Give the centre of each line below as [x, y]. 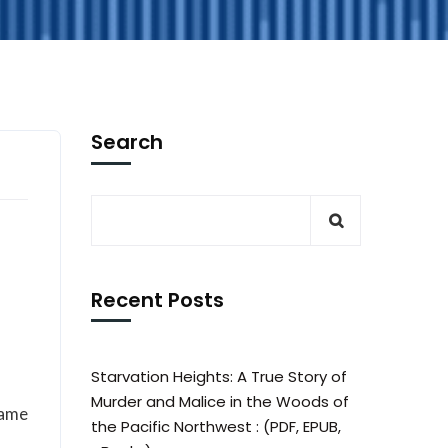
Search [127, 142]
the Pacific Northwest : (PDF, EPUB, [216, 426]
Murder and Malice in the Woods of [220, 401]
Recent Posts [157, 300]
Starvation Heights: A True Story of [219, 376]
